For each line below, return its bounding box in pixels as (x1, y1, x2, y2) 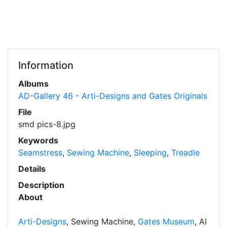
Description (18, 180, 64, 190)
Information (18, 59, 73, 71)
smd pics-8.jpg (18, 119, 75, 129)
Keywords (18, 135, 58, 145)
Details (18, 164, 46, 174)
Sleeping (134, 147, 167, 158)
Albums (18, 79, 49, 89)
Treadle (171, 147, 200, 158)
